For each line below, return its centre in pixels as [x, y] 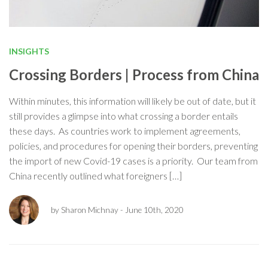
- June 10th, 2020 [151, 210]
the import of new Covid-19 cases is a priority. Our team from [133, 160]
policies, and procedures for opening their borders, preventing [133, 145]
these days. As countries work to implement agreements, [125, 130]
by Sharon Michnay [85, 210]
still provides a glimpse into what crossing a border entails [124, 115]
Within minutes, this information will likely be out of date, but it [133, 100]
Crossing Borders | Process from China [134, 74]
